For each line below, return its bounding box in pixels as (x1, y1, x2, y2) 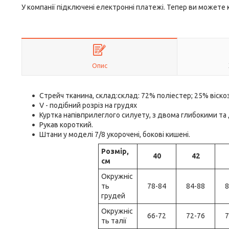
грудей (101, 192, 125, 200)
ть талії (101, 217, 127, 225)
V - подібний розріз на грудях (39, 101, 137, 109)
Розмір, (101, 147, 129, 155)
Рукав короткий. (39, 121, 93, 129)
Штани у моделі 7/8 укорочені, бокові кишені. (39, 130, 190, 139)
